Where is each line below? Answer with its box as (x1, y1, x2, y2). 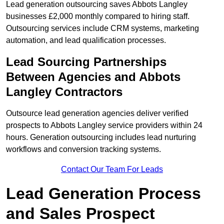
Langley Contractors (6, 85, 122, 99)
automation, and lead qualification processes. (6, 36, 166, 45)
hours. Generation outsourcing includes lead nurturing (6, 133, 196, 142)
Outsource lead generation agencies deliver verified (6, 109, 188, 118)
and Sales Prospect (6, 204, 155, 223)
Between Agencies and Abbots (6, 70, 180, 84)
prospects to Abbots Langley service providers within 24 (6, 121, 202, 130)
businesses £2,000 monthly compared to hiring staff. (6, 12, 189, 21)
